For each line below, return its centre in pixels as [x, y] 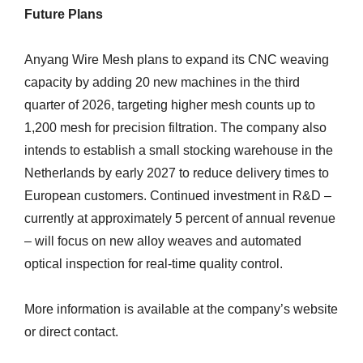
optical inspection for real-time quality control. [154, 264]
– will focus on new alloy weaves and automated [163, 241]
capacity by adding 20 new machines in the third [162, 83]
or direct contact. [71, 332]
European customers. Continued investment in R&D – [178, 196]
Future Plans [64, 15]
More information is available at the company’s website [181, 310]
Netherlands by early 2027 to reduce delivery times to [177, 173]
